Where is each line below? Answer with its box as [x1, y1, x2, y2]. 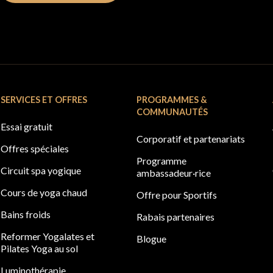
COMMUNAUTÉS [136, 106, 208, 117]
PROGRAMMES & [136, 94, 207, 105]
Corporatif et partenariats [136, 132, 245, 144]
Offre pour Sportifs [136, 188, 217, 200]
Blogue [136, 232, 166, 244]
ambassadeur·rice [136, 166, 211, 179]
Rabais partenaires [136, 210, 214, 222]
